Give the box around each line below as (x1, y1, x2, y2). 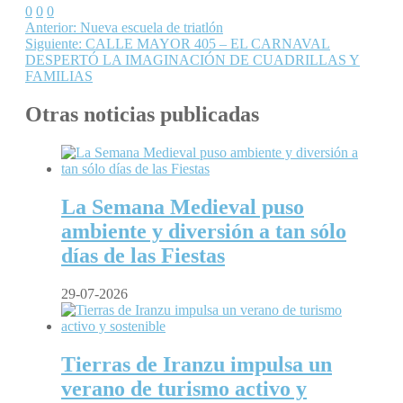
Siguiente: (25, 36, 82, 52)
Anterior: (25, 20, 76, 36)
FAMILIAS (25, 68, 93, 85)
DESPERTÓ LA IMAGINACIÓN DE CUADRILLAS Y (25, 52, 360, 68)
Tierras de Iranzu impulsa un (61, 352, 332, 376)
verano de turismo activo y (61, 376, 307, 400)
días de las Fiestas (61, 243, 225, 267)
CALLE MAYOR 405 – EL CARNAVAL (82, 36, 330, 52)
